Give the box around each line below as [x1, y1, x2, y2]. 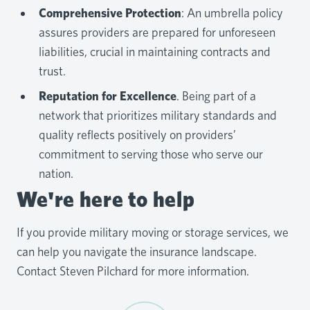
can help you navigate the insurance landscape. [17, 244, 257, 259]
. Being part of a [176, 88, 256, 103]
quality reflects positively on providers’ [39, 127, 236, 142]
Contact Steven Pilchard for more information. [17, 264, 249, 279]
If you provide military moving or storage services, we [17, 225, 289, 240]
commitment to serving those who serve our [39, 146, 263, 161]
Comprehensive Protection [39, 5, 181, 20]
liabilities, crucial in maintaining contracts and [39, 44, 271, 59]
